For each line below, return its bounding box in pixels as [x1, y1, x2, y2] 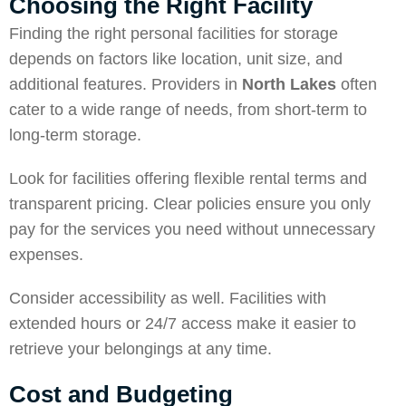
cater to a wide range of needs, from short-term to [9, 101, 367, 119]
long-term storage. [9, 126, 141, 144]
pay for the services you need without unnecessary [9, 220, 375, 238]
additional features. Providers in [9, 75, 242, 93]
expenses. [9, 246, 83, 264]
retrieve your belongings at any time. [9, 340, 272, 358]
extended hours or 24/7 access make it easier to [9, 314, 356, 333]
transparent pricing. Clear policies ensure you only [9, 195, 371, 213]
